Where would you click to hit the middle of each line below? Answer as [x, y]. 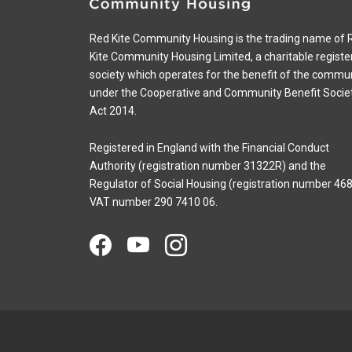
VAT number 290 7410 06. [154, 202]
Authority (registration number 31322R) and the [208, 165]
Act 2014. [113, 110]
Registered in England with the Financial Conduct [209, 147]
